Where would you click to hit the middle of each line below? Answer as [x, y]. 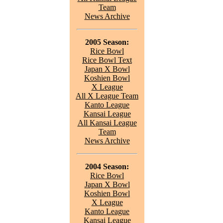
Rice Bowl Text [107, 60]
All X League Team [107, 96]
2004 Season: [107, 167]
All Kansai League [107, 123]
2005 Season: [107, 42]
